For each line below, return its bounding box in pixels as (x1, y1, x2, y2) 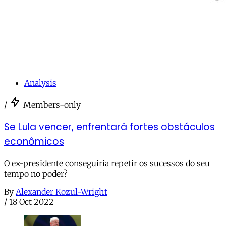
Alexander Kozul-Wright (16, 186, 107, 197)
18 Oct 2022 (9, 196, 54, 207)
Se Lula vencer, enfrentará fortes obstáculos (4, 120, 215, 134)
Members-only (23, 100, 81, 110)
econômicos (4, 134, 64, 148)
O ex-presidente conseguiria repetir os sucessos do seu (4, 158, 210, 168)
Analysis (24, 78, 56, 88)
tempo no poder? (4, 168, 68, 179)
